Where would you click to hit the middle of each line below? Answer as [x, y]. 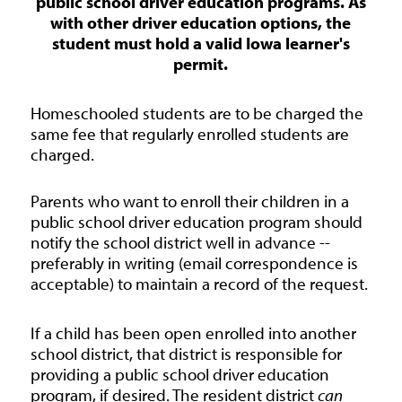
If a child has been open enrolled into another [193, 333]
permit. [201, 64]
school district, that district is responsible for [186, 354]
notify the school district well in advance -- [180, 243]
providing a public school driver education [179, 375]
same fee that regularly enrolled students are [189, 134]
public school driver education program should [196, 222]
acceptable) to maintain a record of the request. [199, 284]
